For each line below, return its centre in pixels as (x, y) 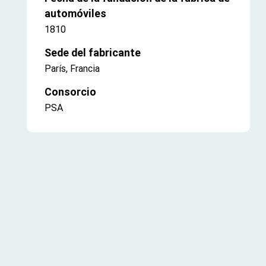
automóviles (75, 14)
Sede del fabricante (93, 53)
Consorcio (70, 92)
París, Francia (72, 69)
